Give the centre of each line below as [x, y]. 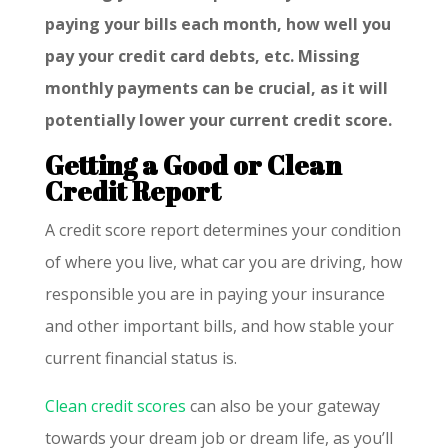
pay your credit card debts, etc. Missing [202, 55]
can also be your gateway [282, 405]
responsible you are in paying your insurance [214, 293]
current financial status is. [140, 357]
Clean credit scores [115, 405]
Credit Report [132, 190]
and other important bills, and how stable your [219, 325]
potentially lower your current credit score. [218, 119]
